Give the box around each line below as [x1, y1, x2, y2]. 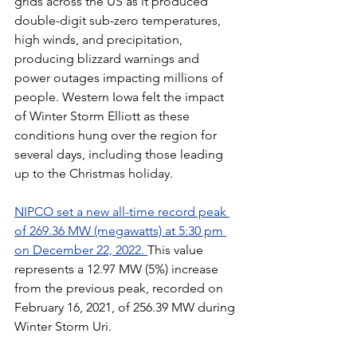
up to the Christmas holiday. [14, 166, 173, 182]
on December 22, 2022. [14, 242, 147, 258]
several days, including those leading [14, 147, 226, 163]
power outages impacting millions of [14, 70, 226, 86]
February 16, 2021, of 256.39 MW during [14, 300, 238, 316]
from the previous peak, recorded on [14, 280, 226, 296]
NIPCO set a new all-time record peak [14, 204, 229, 220]
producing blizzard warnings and [14, 51, 202, 67]
